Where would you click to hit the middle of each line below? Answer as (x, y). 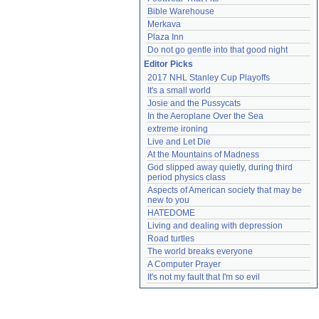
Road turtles (171, 239)
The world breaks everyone (200, 251)
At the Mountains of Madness (203, 155)
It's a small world (179, 90)
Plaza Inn (166, 37)
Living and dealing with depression (215, 226)
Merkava (164, 24)
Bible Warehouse (181, 11)
